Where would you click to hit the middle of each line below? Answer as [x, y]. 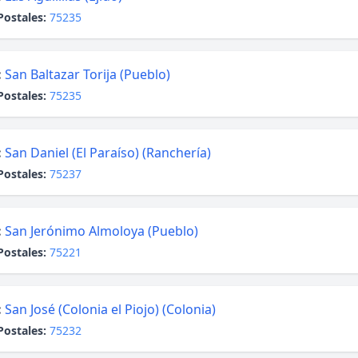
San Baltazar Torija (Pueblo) [88, 74]
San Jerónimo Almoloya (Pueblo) [101, 231]
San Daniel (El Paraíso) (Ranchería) [108, 153]
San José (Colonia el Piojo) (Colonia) [110, 309]
